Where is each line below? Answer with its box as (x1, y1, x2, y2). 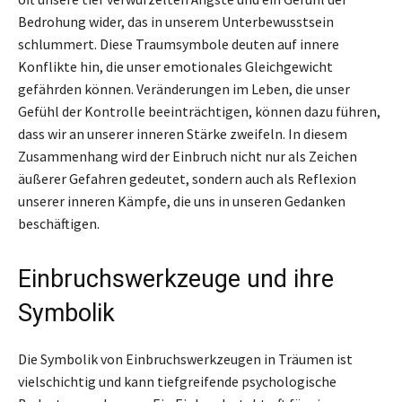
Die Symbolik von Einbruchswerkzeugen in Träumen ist (18, 349, 353, 368)
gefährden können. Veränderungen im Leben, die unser (18, 79, 350, 98)
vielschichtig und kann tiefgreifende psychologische (18, 371, 336, 390)
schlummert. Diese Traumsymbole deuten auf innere (18, 34, 339, 53)
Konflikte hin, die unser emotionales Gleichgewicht (18, 57, 333, 75)
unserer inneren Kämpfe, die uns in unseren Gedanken (18, 191, 345, 210)
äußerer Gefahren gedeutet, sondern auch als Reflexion (18, 169, 356, 188)
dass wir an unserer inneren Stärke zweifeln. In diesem (18, 124, 347, 143)
